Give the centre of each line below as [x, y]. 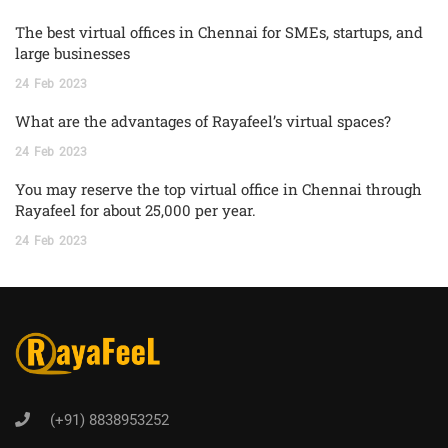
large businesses [72, 53]
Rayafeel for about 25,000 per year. [135, 210]
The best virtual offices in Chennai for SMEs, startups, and [219, 32]
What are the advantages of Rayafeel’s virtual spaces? [203, 121]
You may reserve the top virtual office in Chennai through [218, 189]
